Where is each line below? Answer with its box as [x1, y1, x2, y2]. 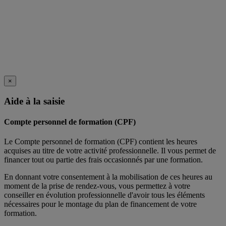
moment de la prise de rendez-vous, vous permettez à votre [4, 182, 190, 191]
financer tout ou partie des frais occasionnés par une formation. [4, 155, 203, 164]
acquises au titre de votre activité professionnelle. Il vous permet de [4, 146, 216, 155]
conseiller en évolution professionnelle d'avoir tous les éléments [4, 191, 205, 200]
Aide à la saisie [4, 95, 65, 106]
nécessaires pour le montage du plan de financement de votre [4, 200, 197, 209]
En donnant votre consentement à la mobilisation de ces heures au [4, 173, 212, 182]
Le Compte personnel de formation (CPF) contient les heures [4, 137, 197, 146]
